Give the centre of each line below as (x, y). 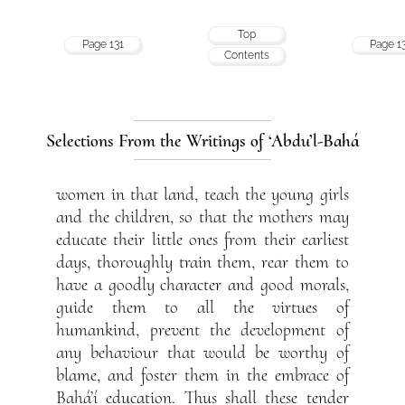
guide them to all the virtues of (202, 308)
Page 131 (104, 44)
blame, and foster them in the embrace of (202, 376)
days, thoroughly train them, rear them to (202, 263)
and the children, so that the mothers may (202, 217)
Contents (247, 55)
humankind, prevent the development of (202, 330)
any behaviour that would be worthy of (202, 353)
